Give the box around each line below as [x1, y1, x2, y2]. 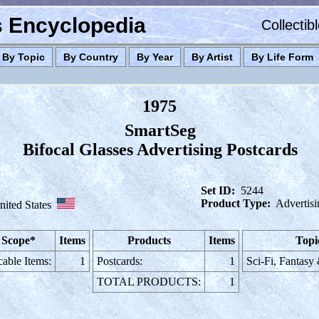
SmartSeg [124, 121, 196, 140]
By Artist [192, 51, 233, 63]
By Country [63, 51, 118, 63]
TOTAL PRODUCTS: [97, 276, 201, 288]
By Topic [2, 51, 45, 63]
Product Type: [201, 197, 271, 209]
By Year [137, 51, 173, 63]
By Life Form [251, 51, 313, 63]
